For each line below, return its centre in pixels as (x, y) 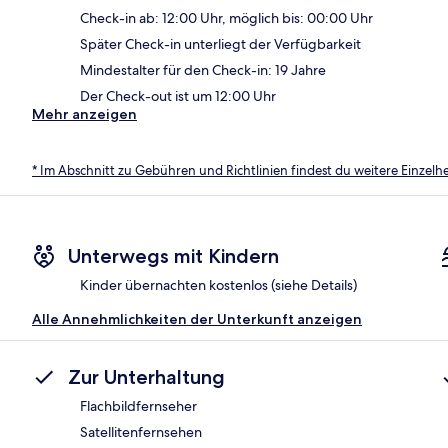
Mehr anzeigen (84, 113)
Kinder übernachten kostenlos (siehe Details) (218, 285)
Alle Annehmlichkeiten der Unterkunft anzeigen (197, 319)
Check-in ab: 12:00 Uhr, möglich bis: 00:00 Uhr (226, 17)
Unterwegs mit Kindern (173, 256)
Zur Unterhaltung (146, 377)
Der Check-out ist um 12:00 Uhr (178, 95)
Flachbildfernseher (138, 406)
